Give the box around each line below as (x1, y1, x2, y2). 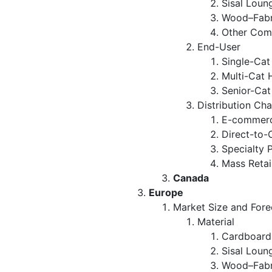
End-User (197, 40, 240, 53)
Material (197, 215, 234, 228)
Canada (173, 171, 209, 184)
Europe (149, 186, 183, 199)
